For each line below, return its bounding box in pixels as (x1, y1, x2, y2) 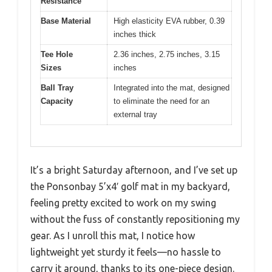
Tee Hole (41, 50, 73, 59)
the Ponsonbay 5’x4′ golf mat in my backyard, (30, 180, 230, 192)
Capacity (41, 97, 73, 106)
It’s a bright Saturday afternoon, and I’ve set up (30, 164, 237, 175)
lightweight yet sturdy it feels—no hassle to (30, 246, 221, 257)
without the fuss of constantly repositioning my (30, 213, 240, 225)
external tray (114, 110, 157, 119)
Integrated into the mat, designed (114, 83, 229, 92)
